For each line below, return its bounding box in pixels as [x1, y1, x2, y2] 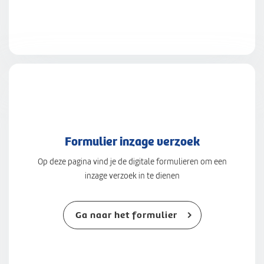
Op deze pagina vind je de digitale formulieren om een [37, 157, 227, 167]
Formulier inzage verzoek [64, 134, 200, 149]
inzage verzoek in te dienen [84, 171, 180, 181]
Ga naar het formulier [75, 209, 177, 221]
